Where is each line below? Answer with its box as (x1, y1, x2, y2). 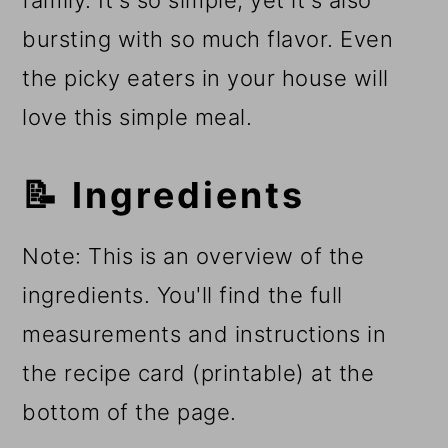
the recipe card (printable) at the (22, 360, 375, 387)
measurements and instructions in (22, 321, 387, 348)
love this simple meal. (22, 104, 253, 131)
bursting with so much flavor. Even (22, 26, 394, 53)
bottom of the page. (22, 399, 237, 426)
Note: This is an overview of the (22, 243, 365, 270)
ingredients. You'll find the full (22, 282, 343, 309)
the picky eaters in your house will (22, 65, 389, 92)
